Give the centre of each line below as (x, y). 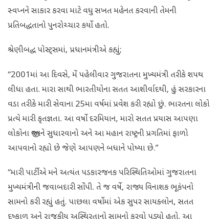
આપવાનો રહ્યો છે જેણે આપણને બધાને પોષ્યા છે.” (83, 148)
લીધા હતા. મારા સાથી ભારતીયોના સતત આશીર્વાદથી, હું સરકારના (107, 90)
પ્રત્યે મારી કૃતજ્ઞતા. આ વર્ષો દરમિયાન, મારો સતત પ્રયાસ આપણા (103, 119)
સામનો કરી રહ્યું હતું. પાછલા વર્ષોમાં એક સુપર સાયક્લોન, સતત (101, 202)
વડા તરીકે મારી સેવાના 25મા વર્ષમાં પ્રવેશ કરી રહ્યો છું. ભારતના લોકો (109, 104)
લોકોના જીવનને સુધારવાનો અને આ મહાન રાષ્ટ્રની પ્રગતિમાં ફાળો (98, 134)
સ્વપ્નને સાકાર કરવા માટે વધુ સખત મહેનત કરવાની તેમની (92, 11)
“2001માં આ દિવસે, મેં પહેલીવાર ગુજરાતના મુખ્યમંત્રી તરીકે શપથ (106, 75)
